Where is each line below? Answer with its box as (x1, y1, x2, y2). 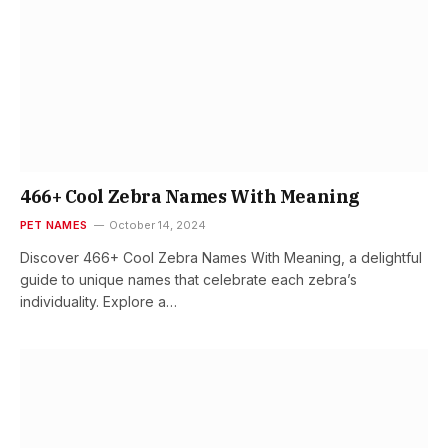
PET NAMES (20, 217, 87, 232)
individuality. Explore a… (20, 292, 177, 310)
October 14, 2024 (108, 217, 206, 232)
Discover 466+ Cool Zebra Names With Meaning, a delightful (20, 248, 422, 266)
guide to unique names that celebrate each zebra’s (20, 270, 357, 288)
